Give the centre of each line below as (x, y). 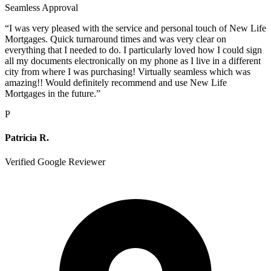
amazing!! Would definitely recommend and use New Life (116, 83)
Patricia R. (27, 138)
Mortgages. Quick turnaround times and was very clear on (116, 39)
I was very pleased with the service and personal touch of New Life (138, 28)
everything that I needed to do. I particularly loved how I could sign (133, 50)
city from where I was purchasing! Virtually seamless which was (128, 72)
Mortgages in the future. (51, 94)
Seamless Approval (41, 8)
